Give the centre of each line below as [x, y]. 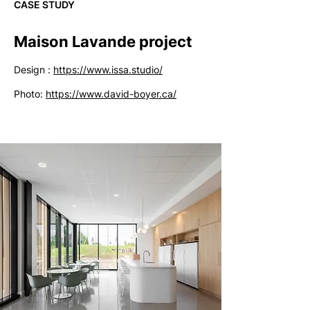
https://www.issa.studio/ [108, 70]
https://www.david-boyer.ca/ [111, 94]
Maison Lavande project [103, 42]
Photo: [30, 94]
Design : [34, 70]
